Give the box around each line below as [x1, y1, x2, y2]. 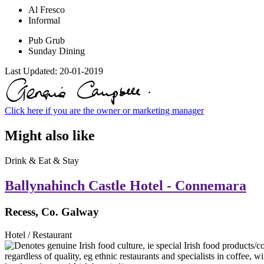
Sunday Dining [28, 46, 85, 57]
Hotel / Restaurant [5, 229, 72, 240]
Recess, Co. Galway [5, 206, 99, 219]
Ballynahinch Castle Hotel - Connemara [5, 178, 246, 194]
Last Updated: [5, 66, 60, 77]
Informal [28, 15, 60, 26]
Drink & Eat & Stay [5, 156, 79, 166]
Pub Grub [28, 35, 65, 46]
